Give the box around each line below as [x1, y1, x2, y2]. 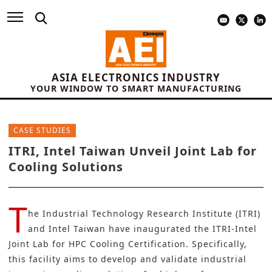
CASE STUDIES [13, 125, 71, 136]
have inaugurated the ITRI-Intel [106, 223, 257, 235]
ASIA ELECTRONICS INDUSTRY [52, 70, 220, 85]
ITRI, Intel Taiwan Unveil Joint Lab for [8, 143, 257, 160]
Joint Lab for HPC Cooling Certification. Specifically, [8, 238, 247, 250]
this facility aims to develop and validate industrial [8, 253, 246, 265]
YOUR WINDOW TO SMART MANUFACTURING [30, 83, 242, 95]
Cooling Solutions [8, 158, 123, 175]
